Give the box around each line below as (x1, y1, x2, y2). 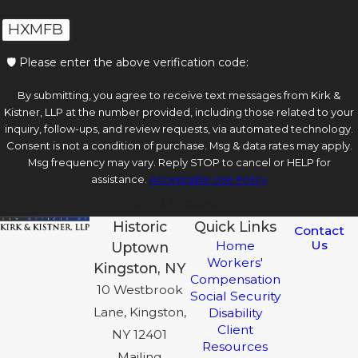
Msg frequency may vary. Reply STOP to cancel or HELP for (27, 156, 331, 169)
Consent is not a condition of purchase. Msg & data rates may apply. (6, 139, 352, 153)
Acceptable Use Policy (149, 173, 267, 186)
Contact (293, 223, 344, 239)
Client (217, 322, 253, 338)
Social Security (189, 288, 280, 304)
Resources (202, 339, 268, 355)
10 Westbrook (96, 282, 183, 298)
